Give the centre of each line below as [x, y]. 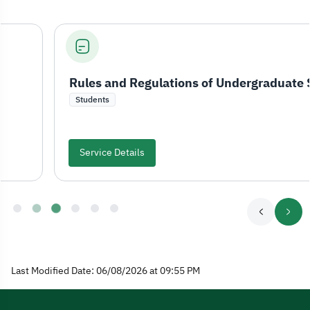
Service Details [59, 153]
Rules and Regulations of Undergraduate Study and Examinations [286, 82]
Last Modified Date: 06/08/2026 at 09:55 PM [106, 271]
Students [39, 99]
